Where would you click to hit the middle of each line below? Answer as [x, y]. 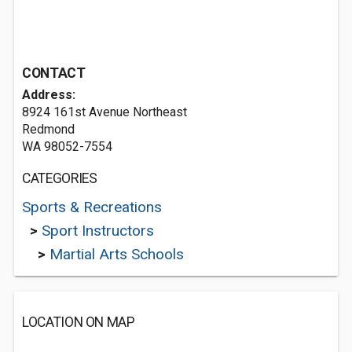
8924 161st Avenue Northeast [104, 112]
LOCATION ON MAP [79, 322]
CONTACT [54, 73]
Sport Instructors [98, 231]
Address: [49, 95]
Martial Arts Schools [117, 254]
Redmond [48, 129]
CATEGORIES [60, 178]
